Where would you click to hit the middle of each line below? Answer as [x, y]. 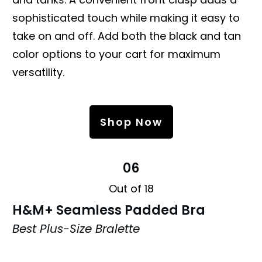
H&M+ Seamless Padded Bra [109, 210]
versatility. [38, 72]
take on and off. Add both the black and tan [127, 36]
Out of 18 [131, 188]
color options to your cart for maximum [116, 54]
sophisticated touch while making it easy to [126, 18]
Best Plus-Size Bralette [76, 228]
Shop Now [131, 122]
